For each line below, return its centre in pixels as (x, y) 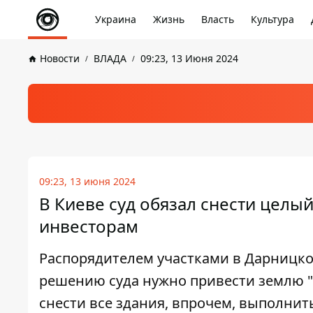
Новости (60, 58)
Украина (116, 19)
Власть (218, 19)
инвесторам (89, 226)
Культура (272, 19)
